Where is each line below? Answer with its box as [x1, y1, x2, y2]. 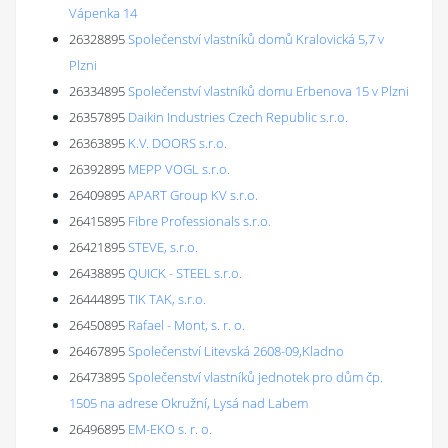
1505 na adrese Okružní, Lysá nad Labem [69, 394, 308, 412]
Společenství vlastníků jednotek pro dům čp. [128, 368, 383, 386]
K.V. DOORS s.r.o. [128, 134, 227, 152]
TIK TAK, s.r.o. [128, 290, 206, 308]
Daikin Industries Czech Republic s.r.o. [128, 108, 348, 126]
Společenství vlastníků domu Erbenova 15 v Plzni [128, 82, 409, 100]
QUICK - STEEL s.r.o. [128, 264, 242, 282]
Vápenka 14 [69, 4, 137, 22]
